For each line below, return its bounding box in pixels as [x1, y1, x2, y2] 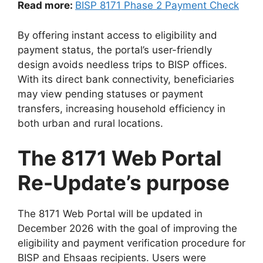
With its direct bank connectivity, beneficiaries [18, 73, 234, 85]
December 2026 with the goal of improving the [18, 222, 237, 235]
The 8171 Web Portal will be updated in [18, 208, 203, 220]
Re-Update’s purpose [18, 170, 230, 195]
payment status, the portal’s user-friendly [18, 43, 212, 56]
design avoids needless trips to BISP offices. [18, 58, 227, 70]
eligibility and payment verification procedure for [18, 237, 245, 249]
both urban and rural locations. [18, 117, 163, 129]
